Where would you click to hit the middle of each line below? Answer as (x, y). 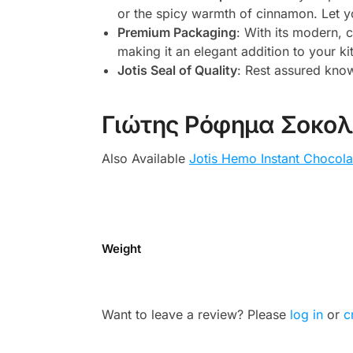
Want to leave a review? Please (195, 314)
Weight (121, 248)
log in (306, 314)
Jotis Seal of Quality (177, 71)
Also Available (145, 159)
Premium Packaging (176, 33)
